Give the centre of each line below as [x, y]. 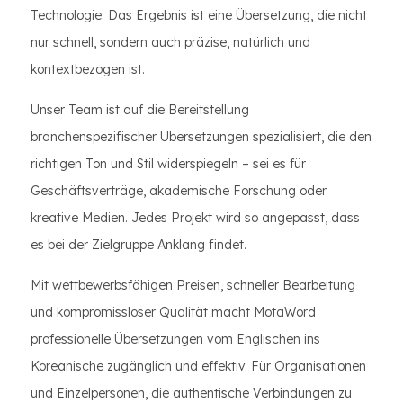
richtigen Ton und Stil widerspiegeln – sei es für [168, 164]
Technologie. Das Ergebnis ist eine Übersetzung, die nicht [199, 15]
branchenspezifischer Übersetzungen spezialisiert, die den [201, 137]
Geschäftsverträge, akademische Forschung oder [179, 191]
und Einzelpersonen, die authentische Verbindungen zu [191, 393]
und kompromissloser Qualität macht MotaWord [173, 312]
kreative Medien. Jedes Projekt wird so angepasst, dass [195, 218]
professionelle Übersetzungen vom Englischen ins [175, 339]
